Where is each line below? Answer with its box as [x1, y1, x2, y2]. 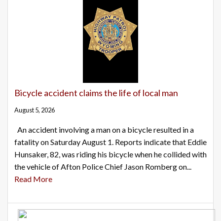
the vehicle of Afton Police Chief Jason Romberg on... [14, 162, 191, 172]
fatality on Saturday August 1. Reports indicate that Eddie [14, 137, 207, 147]
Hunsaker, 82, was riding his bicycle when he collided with [14, 149, 207, 159]
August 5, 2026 [14, 106, 55, 114]
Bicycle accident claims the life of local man [14, 87, 178, 99]
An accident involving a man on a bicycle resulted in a [14, 125, 194, 135]
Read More [14, 174, 52, 184]
